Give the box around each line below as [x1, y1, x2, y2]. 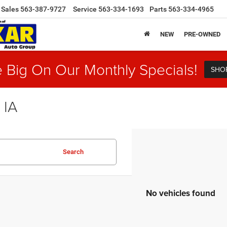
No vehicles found [146, 187, 215, 199]
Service [73, 5, 97, 14]
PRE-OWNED [184, 30, 220, 39]
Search [63, 148, 84, 156]
